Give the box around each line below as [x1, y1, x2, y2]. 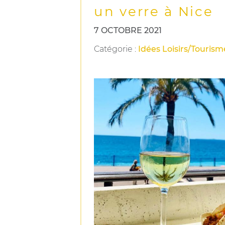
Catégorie [94, 44, 133, 54]
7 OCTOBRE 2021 [94, 26, 162, 35]
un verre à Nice [94, 4, 213, 20]
